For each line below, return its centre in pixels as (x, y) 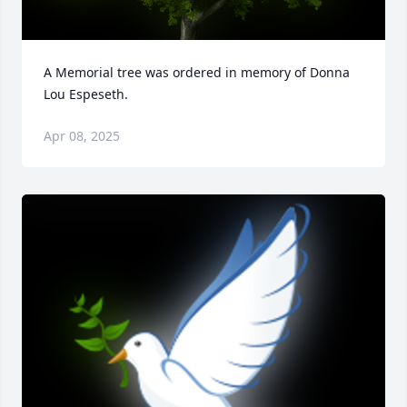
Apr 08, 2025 (82, 136)
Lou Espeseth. (86, 94)
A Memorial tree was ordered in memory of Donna (197, 73)
